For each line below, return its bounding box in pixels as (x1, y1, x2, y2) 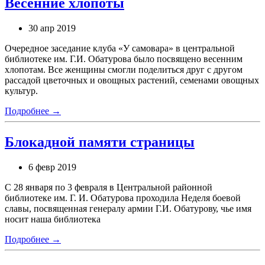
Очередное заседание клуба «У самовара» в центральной (5, 43, 235, 54)
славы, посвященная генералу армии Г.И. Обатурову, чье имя (5, 203, 251, 214)
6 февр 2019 (28, 161, 76, 172)
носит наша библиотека (5, 214, 101, 224)
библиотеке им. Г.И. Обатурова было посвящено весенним (5, 54, 243, 64)
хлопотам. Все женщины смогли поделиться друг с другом (5, 64, 243, 75)
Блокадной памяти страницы (5, 134, 195, 150)
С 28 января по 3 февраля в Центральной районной (5, 182, 212, 192)
